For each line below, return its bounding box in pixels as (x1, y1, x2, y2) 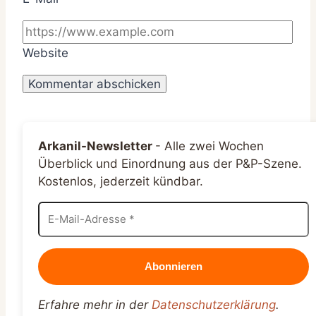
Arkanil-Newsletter (38, 138, 155, 153)
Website (23, 45, 68, 60)
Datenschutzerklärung (152, 297, 276, 312)
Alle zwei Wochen (164, 138, 264, 153)
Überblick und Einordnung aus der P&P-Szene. (38, 156, 302, 171)
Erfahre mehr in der (38, 297, 152, 312)
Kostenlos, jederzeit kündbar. (38, 174, 203, 188)
